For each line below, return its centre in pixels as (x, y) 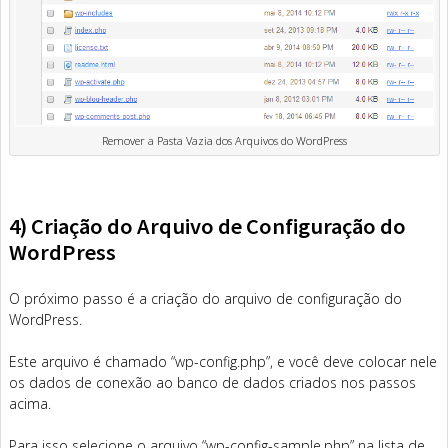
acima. (30, 403)
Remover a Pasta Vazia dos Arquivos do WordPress (225, 140)
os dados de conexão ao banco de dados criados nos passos (212, 382)
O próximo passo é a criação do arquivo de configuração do (205, 298)
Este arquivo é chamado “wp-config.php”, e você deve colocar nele (223, 361)
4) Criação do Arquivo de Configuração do (207, 226)
